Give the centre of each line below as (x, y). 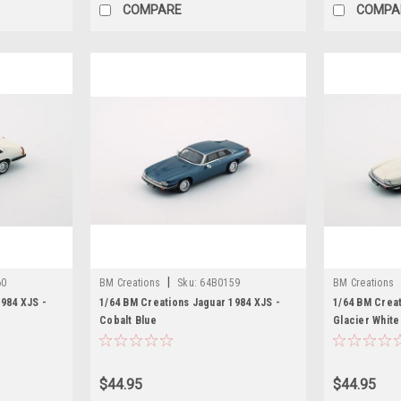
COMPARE (152, 9)
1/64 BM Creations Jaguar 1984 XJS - (190, 302)
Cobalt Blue (128, 320)
